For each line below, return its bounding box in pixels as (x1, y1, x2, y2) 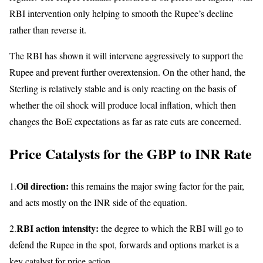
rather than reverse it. (9, 23, 86, 36)
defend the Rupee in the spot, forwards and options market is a (9, 238, 239, 251)
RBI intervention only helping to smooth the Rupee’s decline (9, 6, 233, 19)
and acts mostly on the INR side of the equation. (9, 195, 187, 208)
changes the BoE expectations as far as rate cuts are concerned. (9, 114, 241, 127)
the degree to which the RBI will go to (101, 221, 243, 234)
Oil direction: (16, 178, 71, 193)
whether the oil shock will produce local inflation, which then (9, 98, 236, 111)
